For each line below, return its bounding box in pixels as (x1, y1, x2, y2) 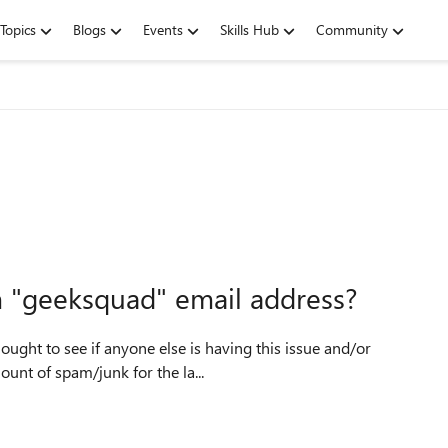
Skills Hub (220, 20, 279, 39)
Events (143, 20, 183, 39)
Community (316, 20, 388, 39)
